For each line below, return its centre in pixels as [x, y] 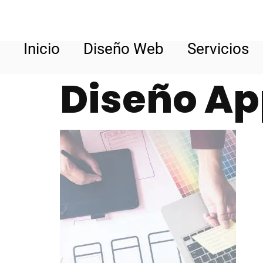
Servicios [218, 49]
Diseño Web [124, 49]
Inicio [42, 49]
